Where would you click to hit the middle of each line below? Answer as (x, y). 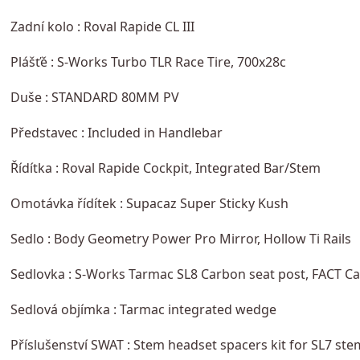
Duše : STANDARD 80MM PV (94, 97)
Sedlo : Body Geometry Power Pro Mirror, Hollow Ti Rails (180, 238)
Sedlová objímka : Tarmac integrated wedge (143, 309)
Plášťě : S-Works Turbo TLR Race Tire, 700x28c (148, 61)
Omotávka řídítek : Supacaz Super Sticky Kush (149, 203)
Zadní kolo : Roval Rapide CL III (102, 26)
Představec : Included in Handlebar (116, 132)
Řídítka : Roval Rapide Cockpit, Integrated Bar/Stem (165, 168)
